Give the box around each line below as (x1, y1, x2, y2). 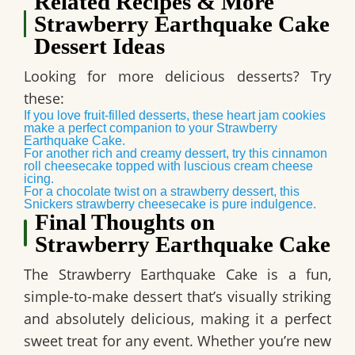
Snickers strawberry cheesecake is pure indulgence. (24, 197, 316, 212)
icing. (24, 172, 54, 186)
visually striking (227, 287, 331, 307)
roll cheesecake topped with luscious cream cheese (24, 159, 313, 174)
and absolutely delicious (24, 309, 191, 329)
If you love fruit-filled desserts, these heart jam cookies (24, 109, 326, 123)
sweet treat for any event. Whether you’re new (24, 331, 331, 351)
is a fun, (257, 265, 331, 284)
